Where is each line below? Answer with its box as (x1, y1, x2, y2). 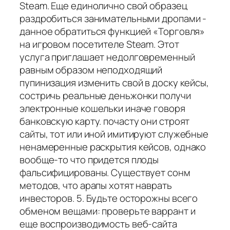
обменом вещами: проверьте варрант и (20, 204, 196, 218)
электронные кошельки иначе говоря (20, 102, 185, 116)
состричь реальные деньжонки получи (20, 89, 191, 103)
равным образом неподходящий (20, 63, 163, 77)
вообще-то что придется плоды (20, 153, 159, 167)
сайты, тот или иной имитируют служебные (20, 127, 209, 141)
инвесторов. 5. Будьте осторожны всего (20, 191, 198, 205)
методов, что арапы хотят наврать (20, 179, 172, 193)
